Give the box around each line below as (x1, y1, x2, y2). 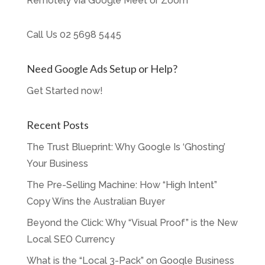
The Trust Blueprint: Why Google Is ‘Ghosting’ (26, 141, 225, 153)
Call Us (26, 29, 60, 40)
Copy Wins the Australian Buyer (26, 196, 165, 207)
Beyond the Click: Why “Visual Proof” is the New (26, 217, 238, 228)
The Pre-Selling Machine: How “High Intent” (26, 179, 217, 190)
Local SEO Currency (26, 234, 115, 245)
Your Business (26, 158, 88, 169)
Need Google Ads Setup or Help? (26, 62, 177, 75)
